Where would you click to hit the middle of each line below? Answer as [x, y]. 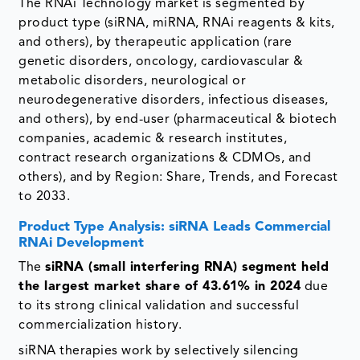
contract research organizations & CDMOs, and [165, 158]
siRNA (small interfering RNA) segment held [187, 267]
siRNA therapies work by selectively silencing [159, 351]
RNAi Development [82, 243]
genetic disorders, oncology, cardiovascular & [161, 61]
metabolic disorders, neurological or [133, 81]
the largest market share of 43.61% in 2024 [160, 286]
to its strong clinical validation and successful [159, 306]
